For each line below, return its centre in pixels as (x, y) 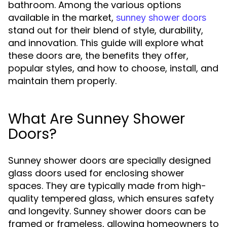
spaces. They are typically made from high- (107, 186)
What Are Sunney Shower (97, 119)
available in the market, (62, 17)
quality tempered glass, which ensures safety (111, 198)
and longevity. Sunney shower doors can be (107, 211)
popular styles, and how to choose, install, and (113, 68)
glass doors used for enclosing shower (96, 173)
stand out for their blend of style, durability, (106, 30)
